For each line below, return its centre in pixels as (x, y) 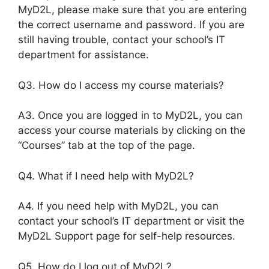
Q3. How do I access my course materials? (121, 85)
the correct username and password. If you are (131, 25)
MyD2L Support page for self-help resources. (127, 236)
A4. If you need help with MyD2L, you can (118, 206)
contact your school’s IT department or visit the (131, 221)
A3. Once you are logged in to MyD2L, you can (130, 115)
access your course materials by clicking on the (132, 130)
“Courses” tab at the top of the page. (107, 145)
